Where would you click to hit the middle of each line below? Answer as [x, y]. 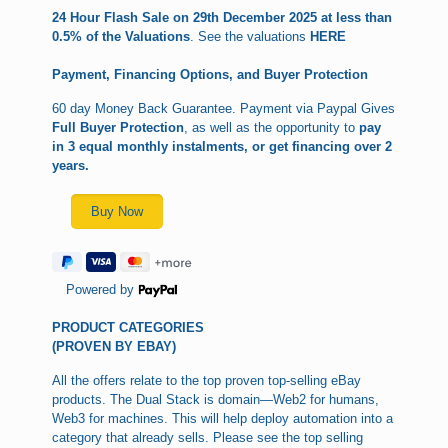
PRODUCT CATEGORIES [128, 328]
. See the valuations [250, 37]
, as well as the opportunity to [272, 128]
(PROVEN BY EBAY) [114, 347]
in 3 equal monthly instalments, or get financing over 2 [222, 147]
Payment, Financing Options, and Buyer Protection [210, 75]
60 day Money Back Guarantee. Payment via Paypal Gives [224, 109]
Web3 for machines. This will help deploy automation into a [223, 419]
